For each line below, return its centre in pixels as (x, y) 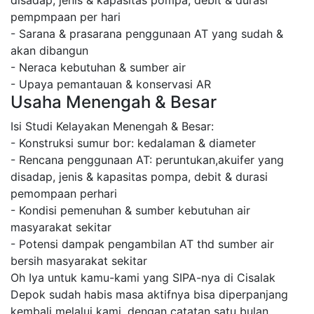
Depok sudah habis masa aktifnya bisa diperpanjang (149, 295)
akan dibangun (49, 51)
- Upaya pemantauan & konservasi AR (111, 84)
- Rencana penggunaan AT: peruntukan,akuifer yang (147, 160)
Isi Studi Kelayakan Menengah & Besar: (112, 127)
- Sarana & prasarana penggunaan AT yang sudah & (147, 34)
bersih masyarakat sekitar (79, 261)
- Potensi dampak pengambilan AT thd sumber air (142, 244)
